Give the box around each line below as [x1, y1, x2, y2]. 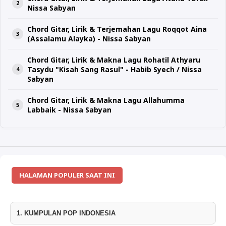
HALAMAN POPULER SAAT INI [19, 170, 116, 180]
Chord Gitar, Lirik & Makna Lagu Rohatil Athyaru [27, 54, 200, 65]
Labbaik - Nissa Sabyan [27, 104, 111, 115]
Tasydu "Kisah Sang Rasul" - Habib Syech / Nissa [27, 64, 202, 74]
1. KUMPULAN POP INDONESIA [17, 209, 116, 217]
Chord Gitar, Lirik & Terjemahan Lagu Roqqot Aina [27, 24, 207, 34]
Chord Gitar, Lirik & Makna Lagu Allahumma [27, 95, 185, 105]
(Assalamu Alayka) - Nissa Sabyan [27, 33, 151, 43]
